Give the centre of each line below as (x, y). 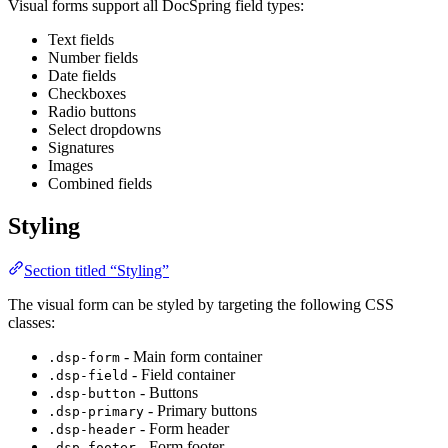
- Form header (182, 428)
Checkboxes (87, 94)
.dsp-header (92, 429)
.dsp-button (92, 393)
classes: (31, 322)
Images (70, 166)
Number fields (93, 58)
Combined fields (100, 184)
